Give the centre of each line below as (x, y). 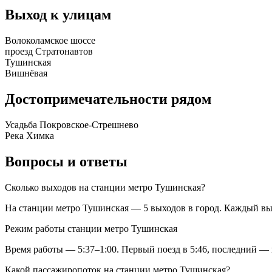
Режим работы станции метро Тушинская (91, 228)
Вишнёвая (26, 73)
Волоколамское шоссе (50, 41)
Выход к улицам (58, 15)
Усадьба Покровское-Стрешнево (72, 125)
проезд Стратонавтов (49, 52)
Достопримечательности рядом (108, 99)
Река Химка (29, 136)
